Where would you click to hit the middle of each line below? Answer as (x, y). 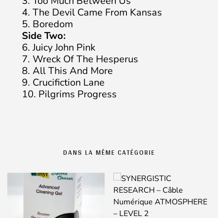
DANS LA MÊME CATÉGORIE (109, 152)
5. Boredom (47, 24)
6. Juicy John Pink (59, 47)
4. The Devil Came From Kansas (92, 12)
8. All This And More (67, 71)
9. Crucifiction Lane (63, 82)
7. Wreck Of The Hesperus (80, 59)
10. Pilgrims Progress (69, 94)
